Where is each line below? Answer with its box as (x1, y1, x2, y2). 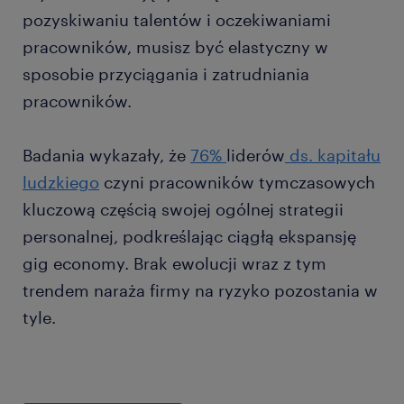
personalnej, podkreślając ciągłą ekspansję (23, 226, 356, 247)
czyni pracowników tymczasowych (99, 172, 375, 193)
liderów (226, 145, 285, 166)
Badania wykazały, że (23, 145, 190, 166)
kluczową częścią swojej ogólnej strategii (23, 199, 344, 220)
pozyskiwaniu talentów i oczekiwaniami (23, 10, 331, 31)
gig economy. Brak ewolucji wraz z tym (23, 253, 326, 274)
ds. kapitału (285, 145, 381, 166)
